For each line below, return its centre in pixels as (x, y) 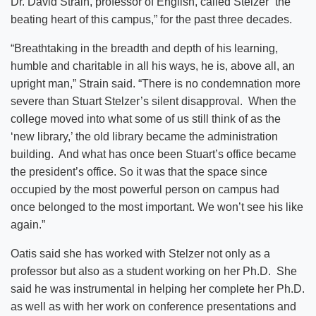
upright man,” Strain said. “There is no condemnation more (156, 83)
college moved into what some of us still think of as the (146, 119)
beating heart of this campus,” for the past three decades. (151, 19)
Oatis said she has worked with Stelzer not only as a (140, 253)
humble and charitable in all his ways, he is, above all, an (153, 66)
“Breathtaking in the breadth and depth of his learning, (144, 48)
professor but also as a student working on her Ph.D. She (154, 271)
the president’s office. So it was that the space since (139, 171)
